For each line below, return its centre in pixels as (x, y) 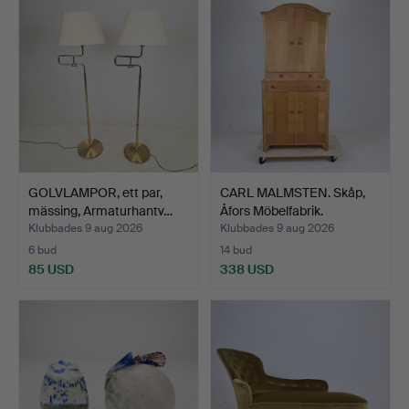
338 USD (247, 269)
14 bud (236, 250)
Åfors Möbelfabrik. (272, 210)
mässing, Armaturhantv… (100, 210)
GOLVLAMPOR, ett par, (95, 192)
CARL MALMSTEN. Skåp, (293, 192)
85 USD (51, 269)
